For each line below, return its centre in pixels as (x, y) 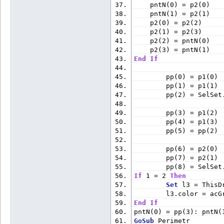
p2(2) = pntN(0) (172, 40)
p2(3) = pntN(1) (172, 49)
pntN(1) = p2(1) (172, 13)
